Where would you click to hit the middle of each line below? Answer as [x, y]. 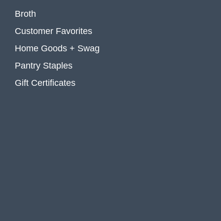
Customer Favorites [54, 31]
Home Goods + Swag [57, 48]
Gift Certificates [45, 83]
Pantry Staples [44, 65]
